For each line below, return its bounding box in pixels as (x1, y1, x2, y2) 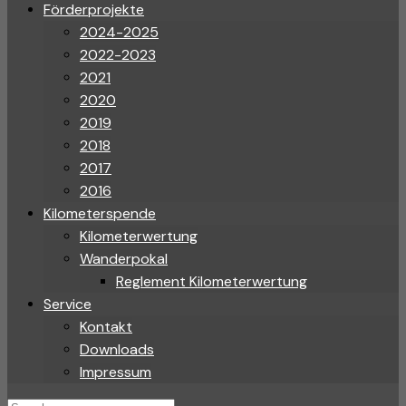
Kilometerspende (43, 204, 156, 223)
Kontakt (80, 317, 132, 336)
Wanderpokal (80, 249, 168, 268)
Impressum (80, 362, 151, 382)
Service (43, 295, 92, 314)
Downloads (80, 340, 154, 359)
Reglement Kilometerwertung (116, 272, 307, 291)
